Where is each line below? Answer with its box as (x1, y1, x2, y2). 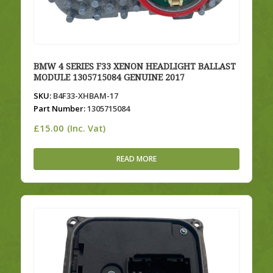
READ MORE (116, 154, 157, 165)
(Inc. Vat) (66, 122, 105, 135)
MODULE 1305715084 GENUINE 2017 (33, 73, 185, 83)
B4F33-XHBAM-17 (51, 90, 118, 102)
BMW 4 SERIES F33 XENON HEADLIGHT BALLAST (33, 62, 236, 72)
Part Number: (33, 103, 85, 115)
